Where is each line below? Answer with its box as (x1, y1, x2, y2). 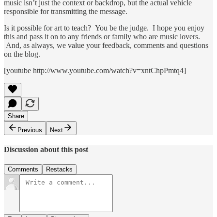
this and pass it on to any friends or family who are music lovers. (4, 32, 200, 41)
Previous (17, 126, 42, 134)
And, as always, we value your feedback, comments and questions (4, 41, 208, 49)
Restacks (46, 166, 73, 173)
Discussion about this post (4, 145, 88, 154)
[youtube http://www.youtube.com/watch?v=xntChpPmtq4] (4, 66, 188, 75)
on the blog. (4, 49, 40, 58)
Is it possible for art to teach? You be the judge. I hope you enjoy (4, 23, 204, 32)
